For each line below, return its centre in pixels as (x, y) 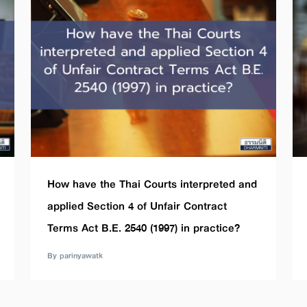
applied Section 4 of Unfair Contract (137, 206)
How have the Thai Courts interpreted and (152, 184)
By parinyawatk (75, 255)
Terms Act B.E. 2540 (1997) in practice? (144, 228)
